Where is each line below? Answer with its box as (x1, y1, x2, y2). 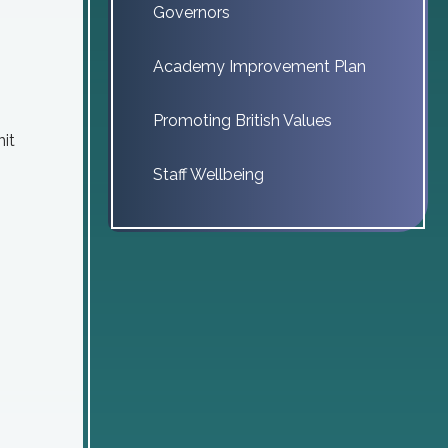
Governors (153, 3, 230, 22)
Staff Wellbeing (153, 165, 264, 184)
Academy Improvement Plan (153, 57, 366, 76)
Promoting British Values (153, 111, 332, 130)
